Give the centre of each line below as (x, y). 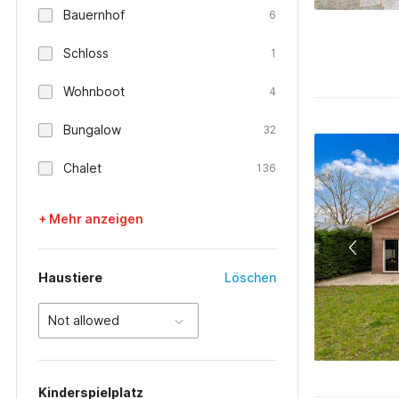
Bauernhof (94, 15)
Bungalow (92, 130)
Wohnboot (94, 91)
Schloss (86, 53)
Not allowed (84, 320)
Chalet (82, 168)
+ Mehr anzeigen (91, 219)
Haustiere (70, 277)
